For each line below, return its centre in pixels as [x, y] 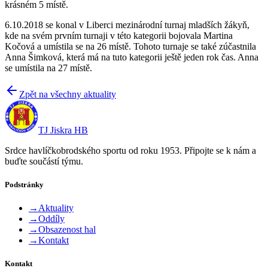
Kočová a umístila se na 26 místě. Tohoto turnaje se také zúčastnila [130, 46]
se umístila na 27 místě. [48, 68]
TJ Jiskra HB [63, 130]
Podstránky [24, 184]
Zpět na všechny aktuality [68, 94]
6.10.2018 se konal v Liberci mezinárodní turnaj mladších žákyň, [127, 25]
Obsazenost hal [67, 230]
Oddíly [51, 219]
